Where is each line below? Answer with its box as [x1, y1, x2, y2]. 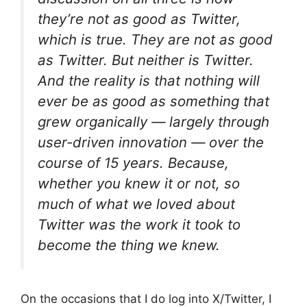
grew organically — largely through [38, 113, 269, 130]
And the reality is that [38, 72, 184, 89]
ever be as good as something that [38, 93, 269, 110]
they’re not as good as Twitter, [38, 10, 241, 27]
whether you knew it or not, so [38, 175, 240, 192]
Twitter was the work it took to [38, 216, 241, 233]
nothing [184, 72, 234, 89]
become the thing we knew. [38, 236, 220, 254]
